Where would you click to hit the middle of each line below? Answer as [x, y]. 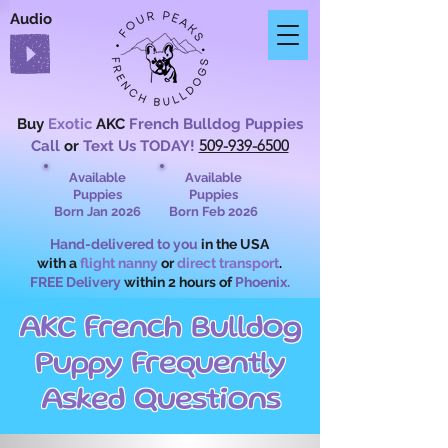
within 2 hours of [177, 282]
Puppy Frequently [160, 366]
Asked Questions [160, 402]
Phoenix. [262, 282]
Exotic [69, 124]
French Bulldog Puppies [215, 124]
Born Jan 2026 [97, 211]
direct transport [228, 263]
